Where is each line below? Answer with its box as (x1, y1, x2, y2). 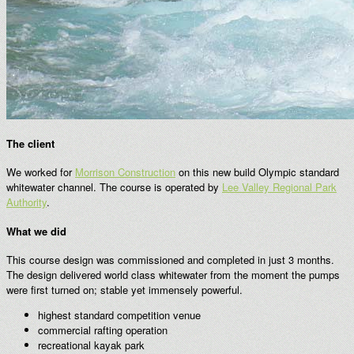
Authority (6, 194, 47, 210)
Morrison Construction (75, 164, 175, 180)
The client (6, 136, 55, 152)
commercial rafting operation (38, 322, 168, 337)
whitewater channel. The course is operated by (6, 179, 222, 195)
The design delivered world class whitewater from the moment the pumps (6, 266, 340, 282)
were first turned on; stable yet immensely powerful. (6, 281, 243, 297)
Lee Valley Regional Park (222, 179, 337, 195)
